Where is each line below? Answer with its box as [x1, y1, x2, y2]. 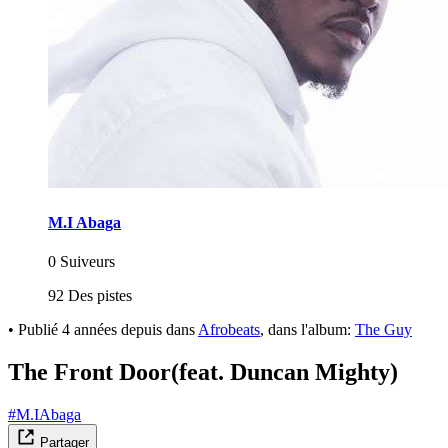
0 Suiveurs [48, 252, 115, 270]
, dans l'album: [260, 320, 355, 338]
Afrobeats [198, 320, 260, 338]
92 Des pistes [48, 286, 132, 304]
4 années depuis [62, 320, 162, 338]
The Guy [355, 320, 412, 338]
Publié [18, 320, 62, 338]
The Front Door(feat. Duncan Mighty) [8, 358, 398, 385]
